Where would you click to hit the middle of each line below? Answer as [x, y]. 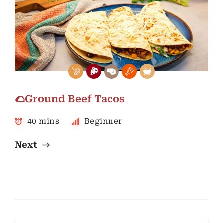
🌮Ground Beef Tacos [70, 99]
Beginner [103, 122]
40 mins [43, 122]
